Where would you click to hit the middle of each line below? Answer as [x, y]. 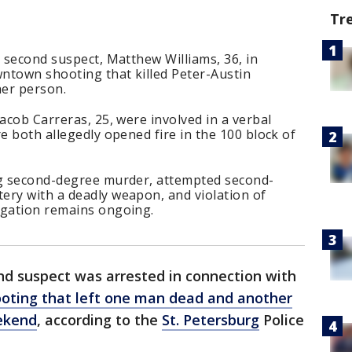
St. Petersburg [211, 320]
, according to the [99, 320]
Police [282, 320]
